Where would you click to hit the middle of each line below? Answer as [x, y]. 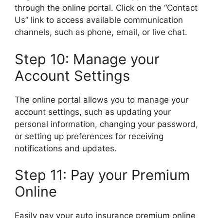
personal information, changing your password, [106, 124]
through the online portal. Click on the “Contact [106, 8]
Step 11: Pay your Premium [102, 175]
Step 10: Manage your [87, 59]
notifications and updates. [66, 148]
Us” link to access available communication [99, 20]
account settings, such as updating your [93, 112]
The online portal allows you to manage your [101, 100]
